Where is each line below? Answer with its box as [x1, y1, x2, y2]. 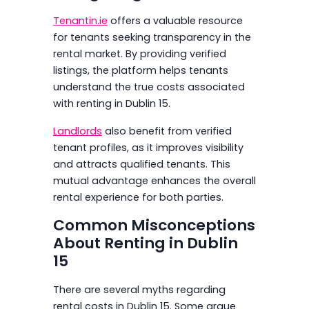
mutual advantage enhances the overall [52, 173, 256, 188]
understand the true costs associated [52, 79, 245, 94]
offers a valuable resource [107, 13, 243, 28]
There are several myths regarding [52, 282, 226, 297]
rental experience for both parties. [52, 190, 223, 204]
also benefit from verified [101, 123, 232, 138]
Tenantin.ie [52, 13, 108, 28]
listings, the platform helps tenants [52, 63, 228, 77]
